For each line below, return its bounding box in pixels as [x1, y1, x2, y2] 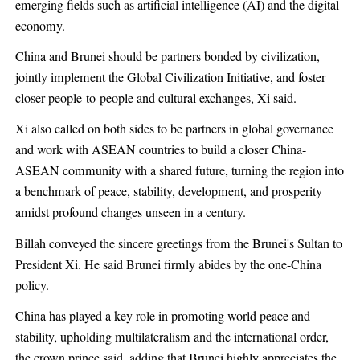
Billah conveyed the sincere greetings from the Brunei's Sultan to [14, 234, 342, 252]
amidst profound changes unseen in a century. [14, 203, 246, 222]
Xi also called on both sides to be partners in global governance [14, 120, 333, 138]
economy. [14, 16, 65, 35]
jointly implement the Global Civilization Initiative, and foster [14, 68, 325, 87]
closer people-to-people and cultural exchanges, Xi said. [14, 89, 297, 108]
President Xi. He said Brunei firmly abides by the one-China [14, 255, 321, 273]
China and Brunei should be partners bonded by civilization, [14, 47, 320, 66]
